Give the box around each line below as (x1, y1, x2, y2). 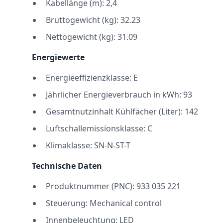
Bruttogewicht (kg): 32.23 (46, 14, 140, 25)
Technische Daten (32, 160, 102, 171)
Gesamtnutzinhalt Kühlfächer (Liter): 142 (46, 106, 198, 117)
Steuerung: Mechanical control (46, 198, 162, 209)
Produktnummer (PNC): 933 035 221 (46, 181, 181, 192)
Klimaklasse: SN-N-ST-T (46, 140, 130, 151)
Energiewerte (32, 52, 85, 63)
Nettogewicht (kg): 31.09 (46, 31, 137, 42)
